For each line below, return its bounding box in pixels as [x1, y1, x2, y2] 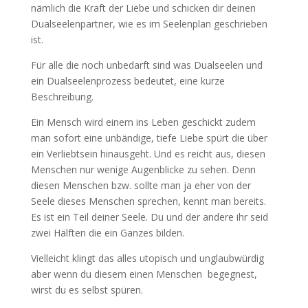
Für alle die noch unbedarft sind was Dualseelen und [30, 58, 263, 71]
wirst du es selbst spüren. [30, 283, 143, 296]
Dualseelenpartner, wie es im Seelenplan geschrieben [30, 16, 267, 30]
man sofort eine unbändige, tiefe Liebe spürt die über [30, 131, 267, 144]
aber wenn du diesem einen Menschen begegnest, [30, 267, 257, 280]
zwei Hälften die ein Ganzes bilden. [30, 225, 184, 239]
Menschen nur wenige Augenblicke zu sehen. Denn [30, 162, 256, 176]
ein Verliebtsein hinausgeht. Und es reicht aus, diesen [30, 146, 265, 160]
